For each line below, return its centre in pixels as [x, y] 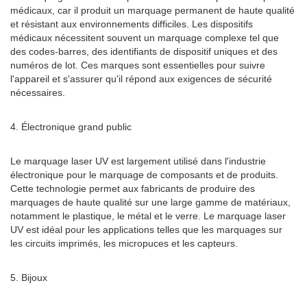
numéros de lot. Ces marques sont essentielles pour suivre [138, 65]
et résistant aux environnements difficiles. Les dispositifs [132, 24]
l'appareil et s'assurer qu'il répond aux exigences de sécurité [141, 79]
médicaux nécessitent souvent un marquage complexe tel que [145, 38]
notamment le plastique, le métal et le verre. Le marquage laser [148, 216]
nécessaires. [38, 93]
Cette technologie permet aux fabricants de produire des [133, 188]
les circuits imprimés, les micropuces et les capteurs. [124, 243]
